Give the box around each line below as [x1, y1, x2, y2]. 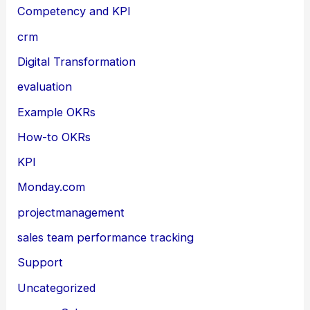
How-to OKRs [17, 129, 91, 144]
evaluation [17, 80, 73, 94]
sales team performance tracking [17, 230, 194, 245]
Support [17, 255, 64, 270]
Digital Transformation [17, 54, 136, 69]
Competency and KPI [17, 4, 131, 19]
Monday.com [17, 180, 86, 194]
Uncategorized [17, 280, 96, 295]
